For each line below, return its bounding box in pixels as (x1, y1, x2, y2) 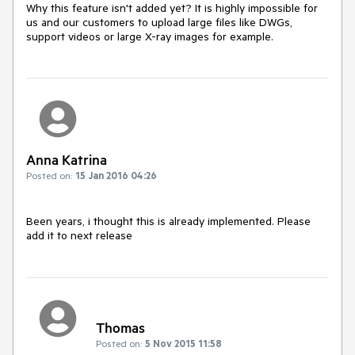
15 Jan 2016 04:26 (75, 169, 157, 182)
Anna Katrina (26, 151, 107, 169)
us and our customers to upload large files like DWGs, (26, 15, 292, 29)
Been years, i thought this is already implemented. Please (26, 214, 311, 229)
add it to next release (26, 228, 132, 243)
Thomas (96, 318, 145, 336)
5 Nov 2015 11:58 (145, 336, 222, 349)
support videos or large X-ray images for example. (26, 29, 273, 44)
